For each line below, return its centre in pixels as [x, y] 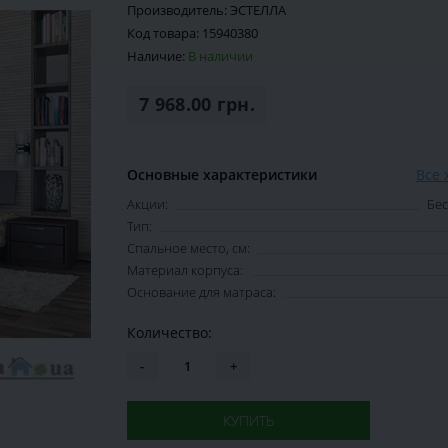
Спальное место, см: [188, 248]
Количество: [169, 333]
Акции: [147, 204]
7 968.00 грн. [197, 104]
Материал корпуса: [185, 270]
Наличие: [157, 56]
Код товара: [164, 33]
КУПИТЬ [248, 421]
